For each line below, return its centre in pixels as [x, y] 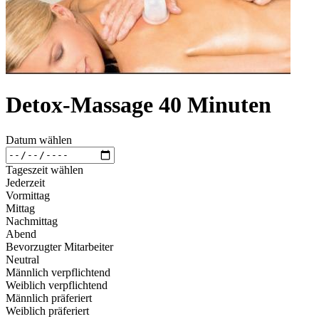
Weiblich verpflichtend [57, 285]
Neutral [22, 259]
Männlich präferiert [49, 298]
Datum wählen [39, 140]
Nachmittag [32, 221]
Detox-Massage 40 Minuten [138, 105]
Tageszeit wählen [45, 169]
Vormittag [28, 195]
